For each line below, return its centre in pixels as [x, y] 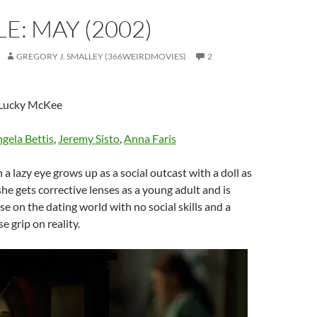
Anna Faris [150, 138]
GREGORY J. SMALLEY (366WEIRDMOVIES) [101, 56]
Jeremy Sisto [89, 138]
